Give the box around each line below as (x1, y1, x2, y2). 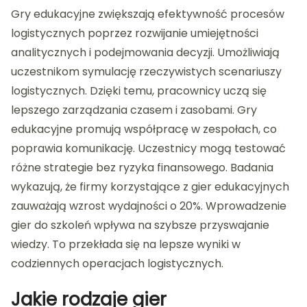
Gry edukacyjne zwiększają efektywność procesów (11, 6, 284, 23)
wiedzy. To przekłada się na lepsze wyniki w (11, 236, 241, 253)
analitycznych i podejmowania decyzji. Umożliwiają (11, 45, 280, 61)
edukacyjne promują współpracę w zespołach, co (11, 121, 277, 138)
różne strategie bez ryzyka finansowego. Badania (11, 160, 273, 176)
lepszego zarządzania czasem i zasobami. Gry (11, 102, 257, 119)
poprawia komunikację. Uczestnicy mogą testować (11, 140, 286, 157)
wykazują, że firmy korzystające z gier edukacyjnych (11, 179, 289, 195)
